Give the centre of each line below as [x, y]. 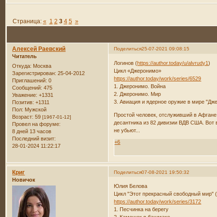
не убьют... [127, 130]
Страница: [28, 21]
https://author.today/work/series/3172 [158, 201]
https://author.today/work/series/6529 [158, 78]
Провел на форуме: [37, 124]
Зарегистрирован [34, 73]
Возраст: [23, 116]
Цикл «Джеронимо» [138, 70]
